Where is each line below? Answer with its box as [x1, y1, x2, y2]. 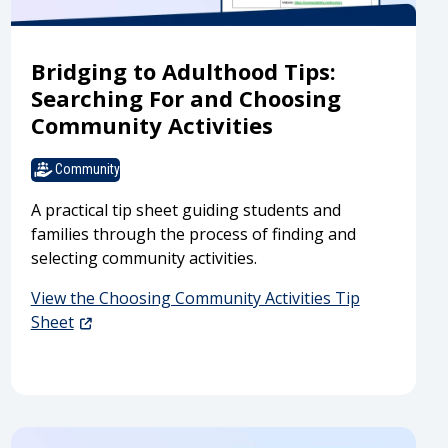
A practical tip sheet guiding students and [30, 198, 341, 221]
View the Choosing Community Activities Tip [30, 286, 360, 309]
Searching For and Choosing [30, 83, 341, 114]
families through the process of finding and [30, 222, 356, 245]
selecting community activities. [30, 246, 257, 269]
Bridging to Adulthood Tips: [30, 56, 336, 87]
